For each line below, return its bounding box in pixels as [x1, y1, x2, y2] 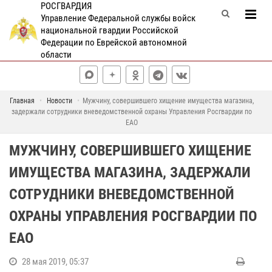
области [40, 49, 72, 60]
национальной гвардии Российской [40, 25, 178, 36]
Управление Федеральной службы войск [40, 13, 195, 24]
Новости [46, 97, 72, 105]
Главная [9, 97, 35, 105]
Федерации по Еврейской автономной [40, 37, 187, 48]
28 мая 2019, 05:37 [22, 256, 89, 267]
